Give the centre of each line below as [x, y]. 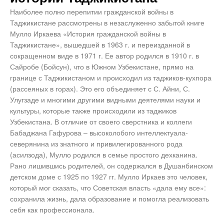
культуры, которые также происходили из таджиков [93, 111]
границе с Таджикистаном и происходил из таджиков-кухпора [111, 78]
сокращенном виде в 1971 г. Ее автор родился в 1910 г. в [104, 56]
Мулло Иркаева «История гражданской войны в [88, 34]
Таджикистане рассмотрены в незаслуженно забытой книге [107, 23]
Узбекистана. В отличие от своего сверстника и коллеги [101, 122]
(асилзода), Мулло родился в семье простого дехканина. [104, 155]
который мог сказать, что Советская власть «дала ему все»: [108, 188]
